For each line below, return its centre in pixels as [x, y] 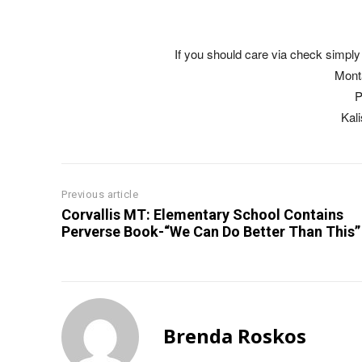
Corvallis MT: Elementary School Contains [202, 215]
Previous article [100, 195]
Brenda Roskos [235, 336]
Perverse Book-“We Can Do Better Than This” [211, 232]
